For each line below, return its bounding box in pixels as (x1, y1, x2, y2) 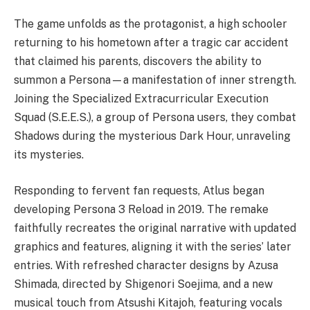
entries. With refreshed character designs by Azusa (14, 258, 278, 272)
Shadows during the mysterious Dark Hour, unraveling (14, 129, 291, 143)
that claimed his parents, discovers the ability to (14, 55, 262, 69)
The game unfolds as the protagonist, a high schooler (14, 17, 287, 31)
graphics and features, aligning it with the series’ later (14, 239, 291, 253)
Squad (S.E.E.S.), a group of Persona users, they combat (14, 111, 296, 125)
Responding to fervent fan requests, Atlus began (14, 183, 264, 197)
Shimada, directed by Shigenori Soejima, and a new (14, 277, 273, 291)
